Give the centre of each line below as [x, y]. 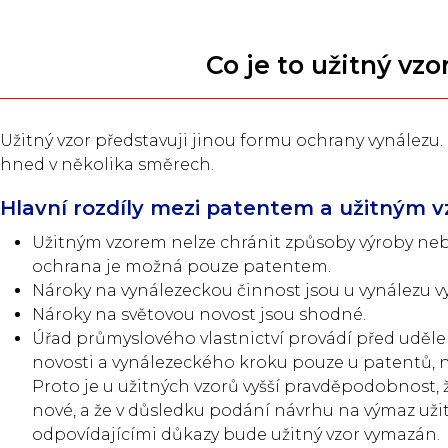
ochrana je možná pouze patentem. [181, 266]
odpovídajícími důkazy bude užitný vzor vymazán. [236, 434]
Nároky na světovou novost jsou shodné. [199, 314]
